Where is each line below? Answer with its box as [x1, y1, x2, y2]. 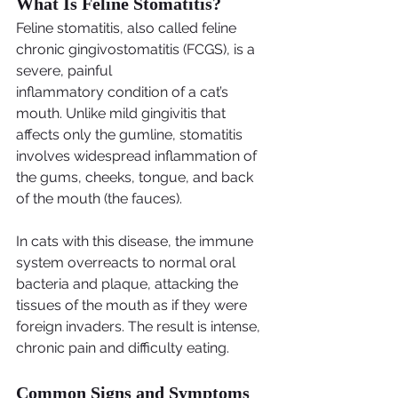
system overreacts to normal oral [16, 254, 239, 272]
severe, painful [16, 62, 112, 80]
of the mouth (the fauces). [16, 190, 182, 208]
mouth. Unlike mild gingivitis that [16, 105, 229, 123]
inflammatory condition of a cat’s [16, 84, 232, 101]
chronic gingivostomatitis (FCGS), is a [16, 41, 259, 59]
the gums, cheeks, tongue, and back [16, 169, 257, 187]
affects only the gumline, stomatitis [16, 126, 246, 144]
